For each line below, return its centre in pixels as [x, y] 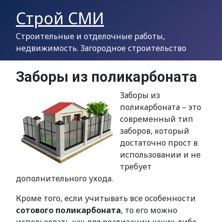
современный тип [157, 119]
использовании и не [160, 155]
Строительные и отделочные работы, [90, 36]
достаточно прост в [159, 143]
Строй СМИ [60, 18]
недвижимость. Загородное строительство [101, 48]
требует [136, 166]
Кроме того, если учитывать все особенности [106, 198]
